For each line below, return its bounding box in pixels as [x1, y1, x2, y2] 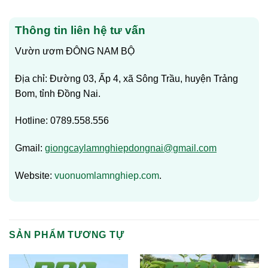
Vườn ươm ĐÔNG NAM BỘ [15, 45, 135, 56]
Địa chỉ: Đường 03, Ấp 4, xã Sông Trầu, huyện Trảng [15, 73, 238, 84]
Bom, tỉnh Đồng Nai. [15, 88, 100, 99]
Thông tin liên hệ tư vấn [15, 24, 145, 37]
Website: [15, 170, 54, 181]
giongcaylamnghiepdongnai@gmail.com [45, 143, 217, 154]
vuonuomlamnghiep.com [54, 170, 159, 181]
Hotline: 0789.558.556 [15, 115, 109, 126]
